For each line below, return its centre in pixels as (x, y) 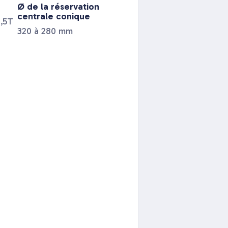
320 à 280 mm (45, 31)
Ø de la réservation (58, 7)
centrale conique (54, 16)
